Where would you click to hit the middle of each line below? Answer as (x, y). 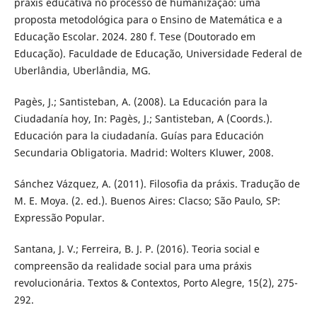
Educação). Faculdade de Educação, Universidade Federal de (158, 54)
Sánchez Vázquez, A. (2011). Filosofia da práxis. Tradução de (157, 184)
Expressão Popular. (59, 218)
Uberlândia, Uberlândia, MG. (82, 71)
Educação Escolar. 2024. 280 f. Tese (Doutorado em (134, 37)
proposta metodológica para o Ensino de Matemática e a (148, 20)
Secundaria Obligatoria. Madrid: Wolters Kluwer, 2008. (144, 153)
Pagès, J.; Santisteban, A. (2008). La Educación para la (140, 102)
